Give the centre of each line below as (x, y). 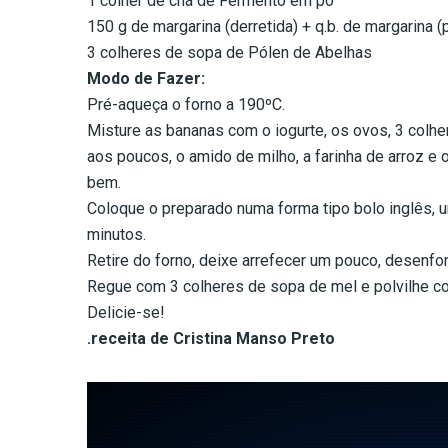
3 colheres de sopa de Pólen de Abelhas (229, 53)
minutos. (116, 235)
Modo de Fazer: (146, 79)
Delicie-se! (126, 313)
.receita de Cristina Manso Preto (211, 339)
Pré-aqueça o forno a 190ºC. (186, 105)
